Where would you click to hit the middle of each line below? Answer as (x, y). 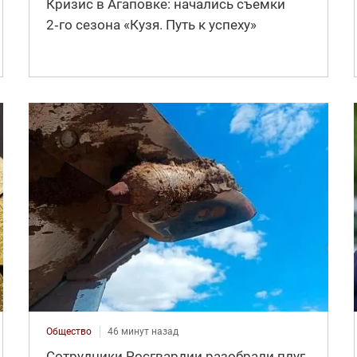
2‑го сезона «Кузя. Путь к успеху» (151, 25)
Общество (69, 332)
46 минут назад (143, 332)
